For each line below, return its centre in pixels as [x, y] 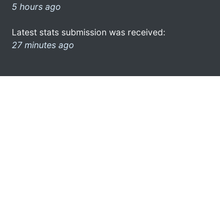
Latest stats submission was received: [89, 32]
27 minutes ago [43, 45]
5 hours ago [36, 6]
